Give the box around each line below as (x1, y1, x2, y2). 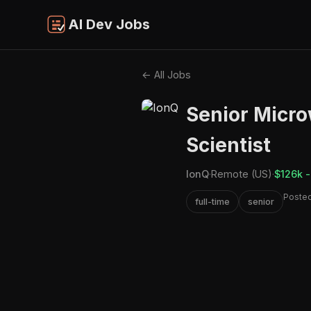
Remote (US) (211, 167, 272, 180)
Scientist (186, 133, 271, 157)
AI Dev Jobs (68, 16, 150, 33)
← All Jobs (142, 68, 191, 81)
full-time (195, 196, 230, 207)
